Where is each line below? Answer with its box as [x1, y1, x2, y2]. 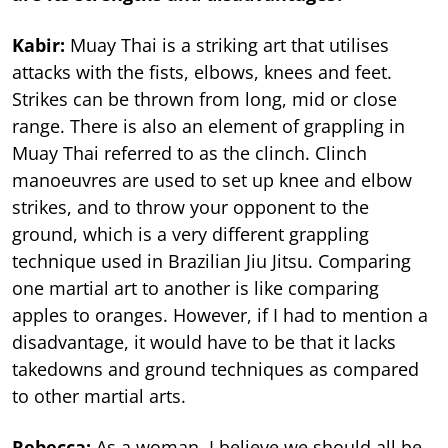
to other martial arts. [12, 384, 186, 409]
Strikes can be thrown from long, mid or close [12, 87, 397, 112]
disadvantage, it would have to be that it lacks [12, 330, 396, 355]
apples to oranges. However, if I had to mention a [12, 303, 428, 328]
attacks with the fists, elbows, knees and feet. [12, 60, 392, 85]
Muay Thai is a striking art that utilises [70, 33, 389, 58]
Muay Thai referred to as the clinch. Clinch [12, 141, 367, 166]
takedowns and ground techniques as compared [12, 357, 419, 382]
